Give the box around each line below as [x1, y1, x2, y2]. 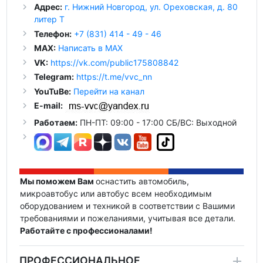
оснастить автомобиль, [95, 176, 189, 186]
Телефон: [33, 28, 72, 39]
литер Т [33, 14, 65, 25]
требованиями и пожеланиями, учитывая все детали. [19, 213, 235, 223]
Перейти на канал [73, 86, 144, 96]
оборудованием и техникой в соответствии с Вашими [19, 200, 235, 211]
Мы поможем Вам [19, 176, 96, 186]
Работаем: [33, 117, 77, 127]
